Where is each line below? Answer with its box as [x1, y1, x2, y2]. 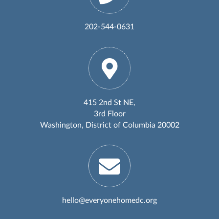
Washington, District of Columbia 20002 [40, 121, 179, 129]
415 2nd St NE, [84, 98, 135, 107]
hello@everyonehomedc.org [62, 196, 157, 204]
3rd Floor [93, 109, 126, 118]
